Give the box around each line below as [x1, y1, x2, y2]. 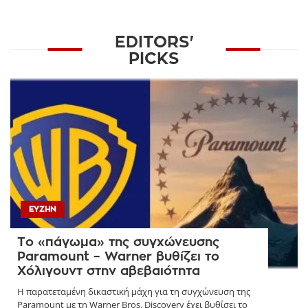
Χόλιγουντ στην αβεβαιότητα [17, 264, 200, 277]
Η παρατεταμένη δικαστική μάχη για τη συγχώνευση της [17, 285, 250, 298]
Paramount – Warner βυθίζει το [17, 250, 219, 263]
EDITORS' [114, 34, 194, 51]
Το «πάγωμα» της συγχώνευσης [17, 235, 219, 248]
